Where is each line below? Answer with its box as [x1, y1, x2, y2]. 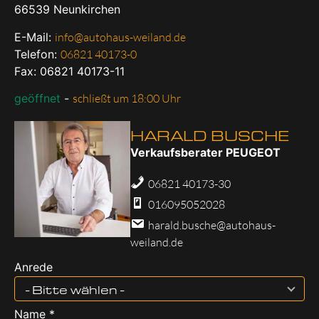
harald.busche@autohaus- [148, 217, 276, 232]
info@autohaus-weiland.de [55, 29, 186, 44]
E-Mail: [14, 29, 55, 44]
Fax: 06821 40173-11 [14, 63, 125, 78]
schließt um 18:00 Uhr [73, 90, 181, 105]
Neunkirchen [53, 2, 120, 17]
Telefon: [14, 46, 61, 61]
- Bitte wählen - [26, 281, 124, 297]
